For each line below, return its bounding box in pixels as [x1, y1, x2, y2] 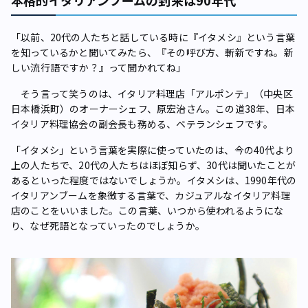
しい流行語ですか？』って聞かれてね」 [11, 60, 186, 74]
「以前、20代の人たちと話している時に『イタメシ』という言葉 [11, 30, 296, 44]
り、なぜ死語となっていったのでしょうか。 [11, 218, 205, 232]
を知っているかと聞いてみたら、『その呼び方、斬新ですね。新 [11, 45, 294, 59]
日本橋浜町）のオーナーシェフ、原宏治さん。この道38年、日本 [11, 101, 296, 115]
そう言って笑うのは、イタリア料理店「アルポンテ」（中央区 [11, 86, 293, 100]
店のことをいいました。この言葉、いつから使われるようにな [11, 203, 284, 217]
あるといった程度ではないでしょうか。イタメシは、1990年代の [11, 173, 297, 187]
